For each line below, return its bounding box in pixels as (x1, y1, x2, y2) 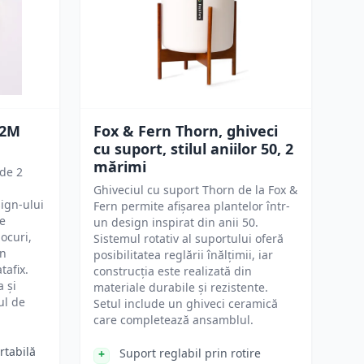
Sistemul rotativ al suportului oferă (93, 231, 284, 246)
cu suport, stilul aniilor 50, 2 (93, 139, 293, 158)
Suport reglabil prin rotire (119, 345, 261, 361)
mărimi (93, 157, 146, 176)
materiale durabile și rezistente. (93, 279, 268, 295)
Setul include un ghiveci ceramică (93, 296, 278, 311)
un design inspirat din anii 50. (93, 214, 258, 230)
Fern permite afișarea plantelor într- (93, 198, 290, 214)
